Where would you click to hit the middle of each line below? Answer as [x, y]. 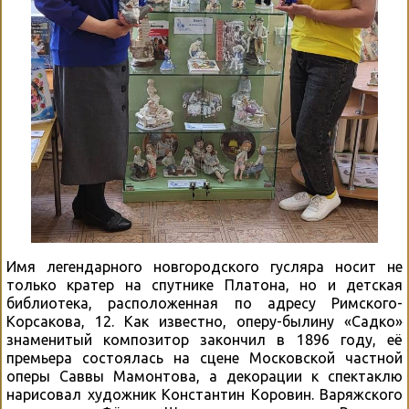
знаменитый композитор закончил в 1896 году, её [204, 340]
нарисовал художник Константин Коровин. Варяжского [204, 395]
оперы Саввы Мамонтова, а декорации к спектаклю [204, 377]
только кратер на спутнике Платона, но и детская [204, 285]
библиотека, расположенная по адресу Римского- [204, 304]
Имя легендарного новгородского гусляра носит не [204, 267]
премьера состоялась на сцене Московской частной [204, 358]
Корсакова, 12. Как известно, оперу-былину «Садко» [204, 322]
